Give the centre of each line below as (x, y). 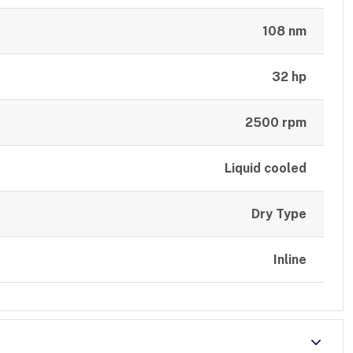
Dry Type (279, 214)
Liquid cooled (265, 169)
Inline (290, 260)
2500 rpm (275, 123)
